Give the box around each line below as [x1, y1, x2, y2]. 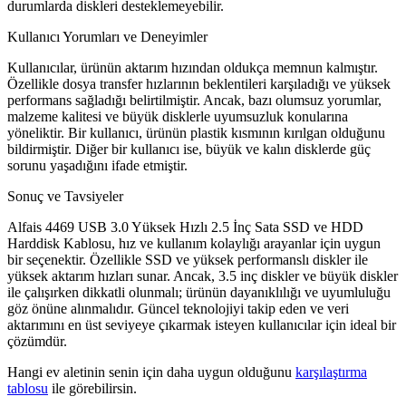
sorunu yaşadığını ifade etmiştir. [7, 158, 188, 174]
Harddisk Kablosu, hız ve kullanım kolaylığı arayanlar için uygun [7, 236, 381, 252]
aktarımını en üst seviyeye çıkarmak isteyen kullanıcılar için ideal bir [7, 317, 396, 333]
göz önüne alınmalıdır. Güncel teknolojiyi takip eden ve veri [7, 301, 349, 317]
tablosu [7, 381, 48, 397]
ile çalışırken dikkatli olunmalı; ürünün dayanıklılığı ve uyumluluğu [7, 285, 391, 301]
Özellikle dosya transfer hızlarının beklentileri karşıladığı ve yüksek [7, 76, 391, 92]
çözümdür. [7, 333, 67, 350]
